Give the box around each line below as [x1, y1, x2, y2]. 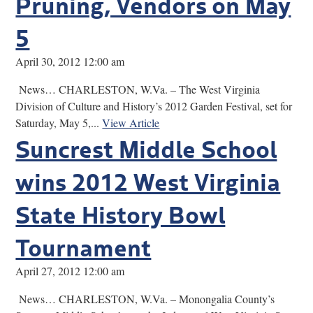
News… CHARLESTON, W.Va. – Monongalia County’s [15, 291, 275, 306]
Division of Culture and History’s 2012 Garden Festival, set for [15, 98, 293, 113]
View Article [102, 115, 160, 130]
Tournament [15, 228, 152, 263]
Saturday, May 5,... [15, 115, 103, 130]
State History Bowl [15, 196, 226, 230]
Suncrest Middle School [15, 130, 277, 164]
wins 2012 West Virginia [15, 163, 281, 197]
